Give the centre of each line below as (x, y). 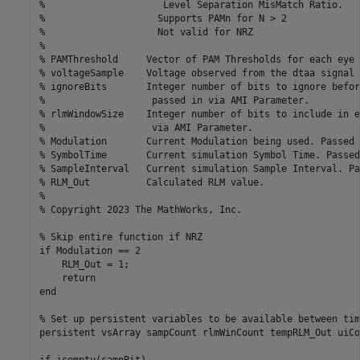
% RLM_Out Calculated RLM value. (151, 182)
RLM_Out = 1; (84, 264)
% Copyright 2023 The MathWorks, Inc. (140, 209)
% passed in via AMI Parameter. (174, 100)
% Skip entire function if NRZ (121, 237)
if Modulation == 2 (90, 250)
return (67, 278)
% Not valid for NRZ (146, 32)
